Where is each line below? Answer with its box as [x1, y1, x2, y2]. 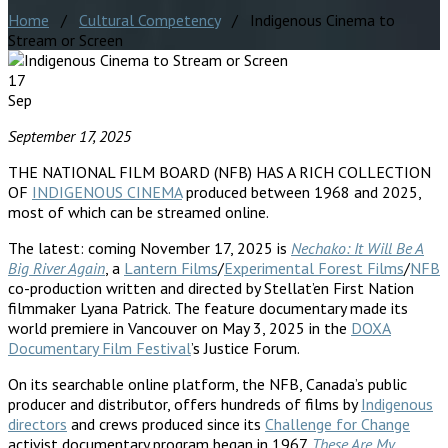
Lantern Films [124, 257, 218, 278]
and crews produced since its [67, 413, 265, 434]
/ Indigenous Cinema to [220, 9, 395, 30]
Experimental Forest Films [224, 257, 404, 278]
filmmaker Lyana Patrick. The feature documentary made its [8, 297, 408, 318]
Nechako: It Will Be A [291, 237, 424, 258]
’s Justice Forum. [191, 337, 300, 358]
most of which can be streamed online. [8, 201, 269, 222]
